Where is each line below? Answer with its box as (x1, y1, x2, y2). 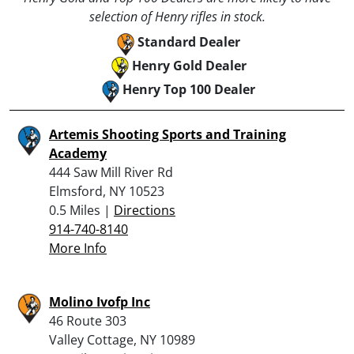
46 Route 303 (49, 311, 126, 330)
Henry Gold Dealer (131, 56, 247, 74)
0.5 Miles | (49, 201, 114, 219)
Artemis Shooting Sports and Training (49, 125, 286, 143)
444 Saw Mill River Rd (49, 163, 173, 181)
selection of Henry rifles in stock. (88, 7, 265, 25)
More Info (49, 239, 107, 257)
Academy (49, 144, 107, 162)
